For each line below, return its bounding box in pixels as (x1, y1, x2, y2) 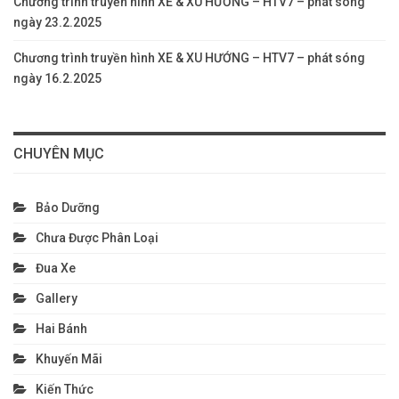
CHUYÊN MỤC (13, 145, 104, 163)
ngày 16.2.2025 (13, 71, 102, 86)
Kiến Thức (36, 382, 94, 397)
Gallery (36, 291, 77, 306)
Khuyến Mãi (36, 352, 102, 367)
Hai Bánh (36, 322, 87, 337)
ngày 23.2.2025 (13, 15, 102, 30)
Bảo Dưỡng (36, 200, 100, 216)
